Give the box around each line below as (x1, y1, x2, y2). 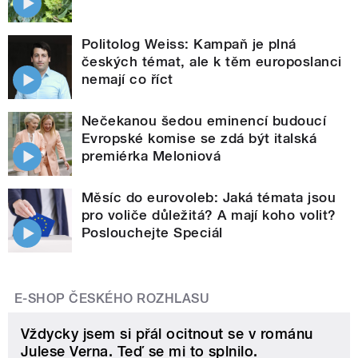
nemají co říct (82, 70, 173, 87)
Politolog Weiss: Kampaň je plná (82, 35, 296, 52)
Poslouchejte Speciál (82, 224, 223, 241)
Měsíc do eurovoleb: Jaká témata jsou (82, 189, 336, 205)
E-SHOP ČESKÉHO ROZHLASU (14, 290, 210, 306)
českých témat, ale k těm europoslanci (82, 53, 342, 70)
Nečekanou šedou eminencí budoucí (82, 112, 327, 129)
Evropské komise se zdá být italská (82, 129, 317, 146)
